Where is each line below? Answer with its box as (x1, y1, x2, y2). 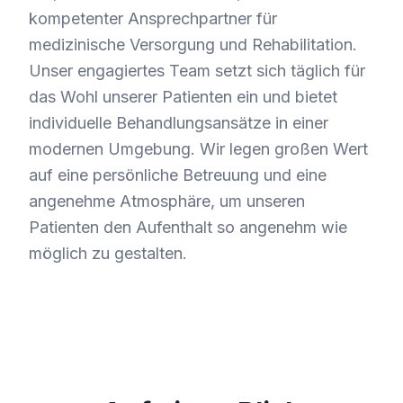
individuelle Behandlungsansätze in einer (29, 112, 328, 132)
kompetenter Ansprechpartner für (29, 8, 277, 28)
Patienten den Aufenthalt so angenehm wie (29, 217, 347, 237)
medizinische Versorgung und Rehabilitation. (29, 34, 357, 54)
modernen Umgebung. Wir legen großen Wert (29, 139, 368, 158)
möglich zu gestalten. (29, 243, 187, 263)
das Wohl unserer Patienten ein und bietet (29, 86, 337, 106)
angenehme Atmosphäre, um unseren (29, 191, 305, 210)
